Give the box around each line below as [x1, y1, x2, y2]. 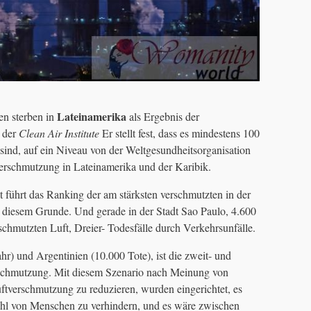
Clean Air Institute [16, 126, 99, 141]
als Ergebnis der [126, 109, 199, 124]
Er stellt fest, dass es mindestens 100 [99, 126, 260, 141]
